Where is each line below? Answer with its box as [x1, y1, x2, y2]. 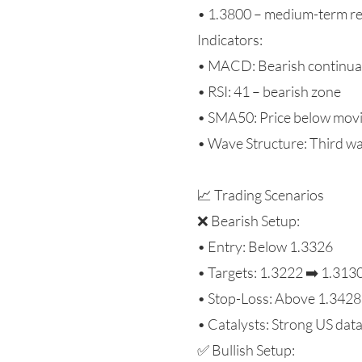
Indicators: [197, 31, 263, 48]
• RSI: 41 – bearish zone [197, 82, 341, 100]
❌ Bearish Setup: [197, 212, 300, 229]
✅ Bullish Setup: [197, 341, 295, 359]
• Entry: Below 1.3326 [197, 238, 333, 255]
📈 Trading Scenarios [197, 186, 324, 204]
